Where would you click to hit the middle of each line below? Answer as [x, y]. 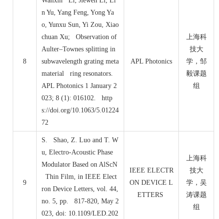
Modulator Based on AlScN [79, 165]
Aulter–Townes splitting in [78, 49]
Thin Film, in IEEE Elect [79, 177]
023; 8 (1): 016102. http [77, 98]
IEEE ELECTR [151, 171]
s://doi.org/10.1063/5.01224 [80, 110]
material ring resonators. [77, 74]
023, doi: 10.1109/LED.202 [80, 214]
